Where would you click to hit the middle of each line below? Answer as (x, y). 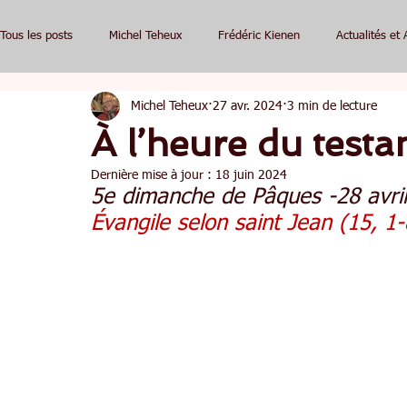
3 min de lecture (332, 106)
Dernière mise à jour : (153, 175)
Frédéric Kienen (259, 36)
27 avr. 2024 (248, 106)
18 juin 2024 (251, 175)
